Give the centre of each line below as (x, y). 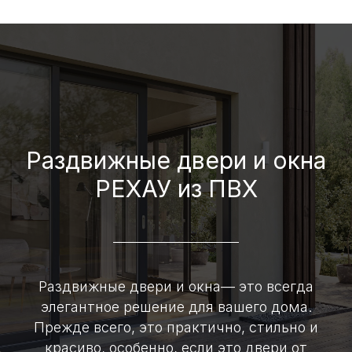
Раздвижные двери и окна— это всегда (176, 286)
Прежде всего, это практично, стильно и (176, 327)
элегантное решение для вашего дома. (176, 306)
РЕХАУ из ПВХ (176, 188)
